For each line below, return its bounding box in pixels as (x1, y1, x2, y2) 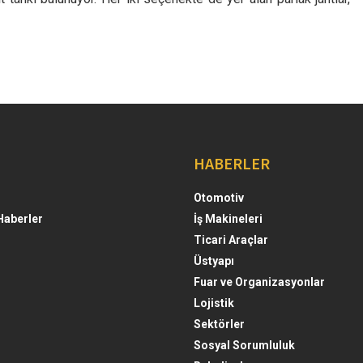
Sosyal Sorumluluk (194, 338, 295, 352)
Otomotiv (194, 190, 244, 204)
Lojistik (194, 296, 234, 310)
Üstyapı (194, 254, 234, 267)
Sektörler (194, 317, 245, 331)
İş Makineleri (194, 211, 263, 225)
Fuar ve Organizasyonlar (194, 275, 325, 288)
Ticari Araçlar (194, 233, 268, 246)
